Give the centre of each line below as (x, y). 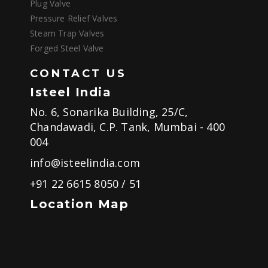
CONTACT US (78, 74)
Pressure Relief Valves (74, 19)
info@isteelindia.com (85, 163)
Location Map (79, 204)
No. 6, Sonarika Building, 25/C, (109, 112)
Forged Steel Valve (67, 48)
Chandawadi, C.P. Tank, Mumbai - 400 (128, 127)
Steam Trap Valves (67, 33)
